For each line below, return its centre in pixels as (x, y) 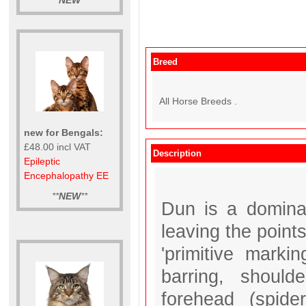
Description (177, 153)
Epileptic (42, 161)
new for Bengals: (64, 132)
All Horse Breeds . (198, 101)
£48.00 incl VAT (57, 147)
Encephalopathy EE (66, 175)
